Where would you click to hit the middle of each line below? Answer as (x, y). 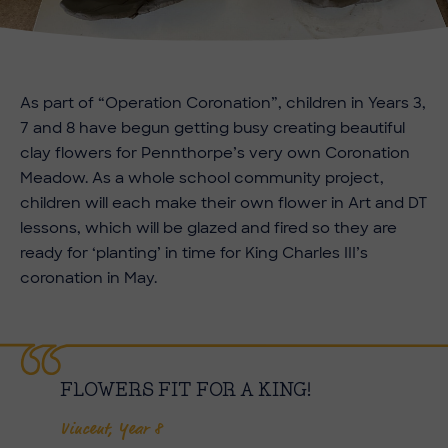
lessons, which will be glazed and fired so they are (208, 227)
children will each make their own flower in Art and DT (224, 202)
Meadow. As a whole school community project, (202, 177)
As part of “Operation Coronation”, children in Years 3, (223, 102)
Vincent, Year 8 (111, 428)
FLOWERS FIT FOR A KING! (185, 390)
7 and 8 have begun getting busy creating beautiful (212, 127)
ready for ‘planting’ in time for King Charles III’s (194, 252)
